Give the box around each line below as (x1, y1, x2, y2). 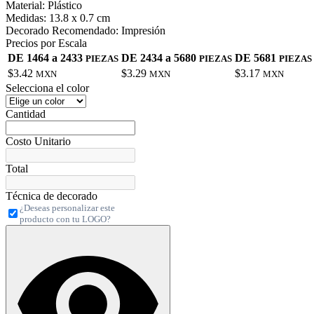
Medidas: (6, 12, 46, 25)
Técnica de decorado (6, 190, 97, 203)
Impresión (121, 25, 165, 37)
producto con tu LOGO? (20, 214, 111, 225)
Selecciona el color (6, 82, 89, 95)
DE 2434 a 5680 (121, 52, 199, 64)
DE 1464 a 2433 (8, 52, 86, 64)
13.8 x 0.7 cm (49, 12, 110, 25)
